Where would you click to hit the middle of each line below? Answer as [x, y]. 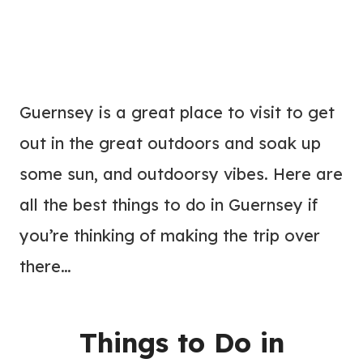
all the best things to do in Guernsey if [169, 205]
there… [45, 266]
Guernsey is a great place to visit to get [177, 112]
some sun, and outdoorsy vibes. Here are [181, 174]
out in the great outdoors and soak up [170, 143]
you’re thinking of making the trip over [170, 235]
